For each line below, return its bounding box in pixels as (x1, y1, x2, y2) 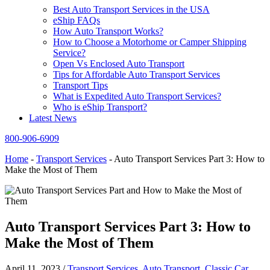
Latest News (29, 113, 77, 124)
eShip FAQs (53, 15, 100, 26)
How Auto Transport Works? (53, 26, 163, 37)
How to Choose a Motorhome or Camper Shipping (53, 37, 246, 48)
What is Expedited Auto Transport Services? (53, 91, 221, 102)
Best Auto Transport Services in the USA (53, 4, 210, 15)
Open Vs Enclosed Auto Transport (53, 58, 184, 69)
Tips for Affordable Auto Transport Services (53, 69, 220, 80)
